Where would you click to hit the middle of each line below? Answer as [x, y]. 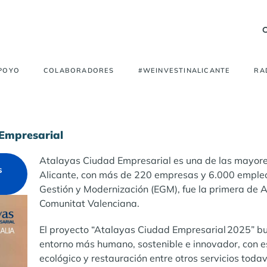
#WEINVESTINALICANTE [184, 71]
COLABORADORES [79, 71]
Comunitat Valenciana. [89, 203]
